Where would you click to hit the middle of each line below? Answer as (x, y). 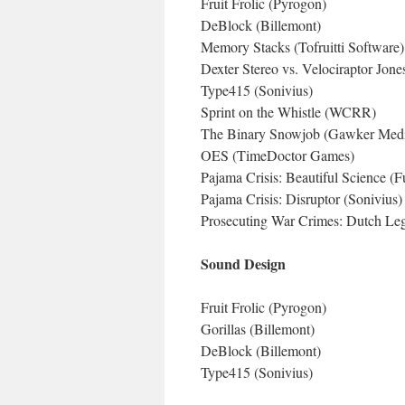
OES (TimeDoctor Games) (278, 155)
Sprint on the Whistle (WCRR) (288, 112)
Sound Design (243, 264)
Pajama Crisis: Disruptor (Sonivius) (301, 198)
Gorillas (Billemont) (258, 329)
